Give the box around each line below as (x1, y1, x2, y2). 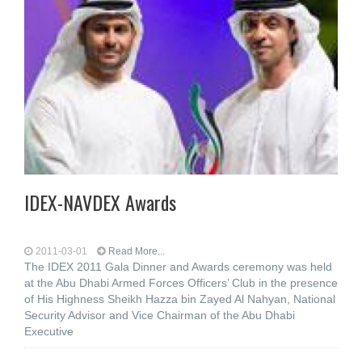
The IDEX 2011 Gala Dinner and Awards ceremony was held (24, 260, 332, 273)
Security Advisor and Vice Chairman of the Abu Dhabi (24, 309, 295, 322)
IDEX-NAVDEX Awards (24, 187, 176, 217)
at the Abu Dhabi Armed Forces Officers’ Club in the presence (24, 276, 338, 289)
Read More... (108, 246, 165, 257)
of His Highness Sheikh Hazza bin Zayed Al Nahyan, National (24, 293, 335, 305)
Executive (24, 325, 74, 338)
